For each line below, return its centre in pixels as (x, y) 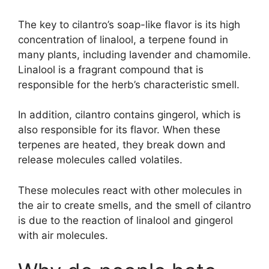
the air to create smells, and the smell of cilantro (134, 205)
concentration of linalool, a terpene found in (123, 39)
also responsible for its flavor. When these (119, 130)
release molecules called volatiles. (100, 160)
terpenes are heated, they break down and (122, 145)
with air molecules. (63, 235)
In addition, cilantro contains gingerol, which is (129, 115)
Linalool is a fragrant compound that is (111, 69)
